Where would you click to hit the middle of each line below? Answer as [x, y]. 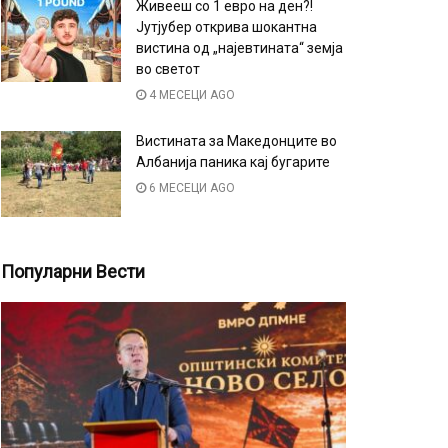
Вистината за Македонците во [236, 141]
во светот [168, 69]
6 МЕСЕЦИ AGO [190, 188]
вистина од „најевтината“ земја [239, 48]
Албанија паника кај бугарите [233, 162]
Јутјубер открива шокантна [226, 27]
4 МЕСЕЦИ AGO [190, 95]
